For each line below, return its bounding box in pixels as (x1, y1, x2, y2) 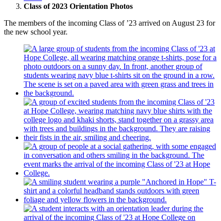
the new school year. (4, 28, 68, 37)
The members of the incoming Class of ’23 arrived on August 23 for (4, 19, 215, 28)
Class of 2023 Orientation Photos (24, 2, 133, 11)
